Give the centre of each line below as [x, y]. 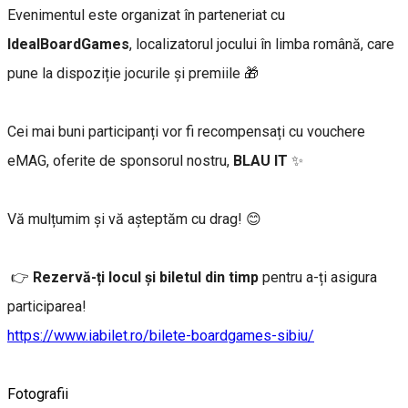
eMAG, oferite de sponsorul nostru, [120, 161]
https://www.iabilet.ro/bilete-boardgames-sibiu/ [161, 336]
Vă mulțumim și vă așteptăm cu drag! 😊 [134, 219]
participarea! [49, 307]
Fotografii [38, 394]
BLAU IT [262, 161]
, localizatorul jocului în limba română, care [262, 45]
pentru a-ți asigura [318, 278]
